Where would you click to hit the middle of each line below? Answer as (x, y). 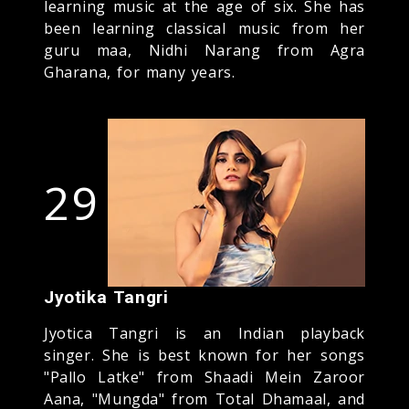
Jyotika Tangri (106, 297)
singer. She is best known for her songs (204, 355)
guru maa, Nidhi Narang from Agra (204, 50)
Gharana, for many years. (140, 72)
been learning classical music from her (204, 28)
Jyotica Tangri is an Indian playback (204, 333)
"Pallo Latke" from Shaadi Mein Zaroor (204, 377)
